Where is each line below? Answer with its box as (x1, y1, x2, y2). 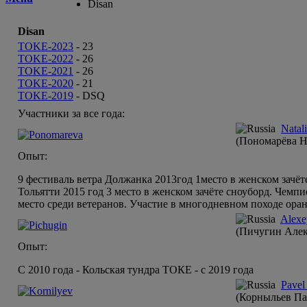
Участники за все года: (18, 108, 125, 120)
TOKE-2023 (18, 40, 73, 53)
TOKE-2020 (18, 77, 73, 90)
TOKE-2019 (18, 90, 73, 102)
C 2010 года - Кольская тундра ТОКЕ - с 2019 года (18, 264, 254, 276)
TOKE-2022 (18, 53, 73, 65)
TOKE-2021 (18, 65, 73, 77)
